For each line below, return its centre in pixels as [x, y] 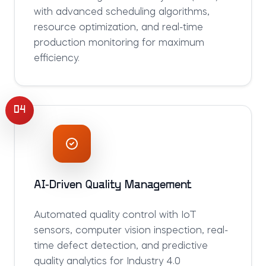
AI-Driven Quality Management [113, 185]
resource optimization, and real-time [118, 28]
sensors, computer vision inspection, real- [131, 231]
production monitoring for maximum [119, 43]
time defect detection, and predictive [121, 246]
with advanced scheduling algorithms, [122, 12]
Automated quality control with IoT [115, 216]
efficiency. [57, 59]
